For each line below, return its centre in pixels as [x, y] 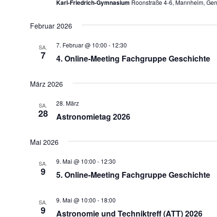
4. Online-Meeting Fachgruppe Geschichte [133, 58]
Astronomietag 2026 [93, 116]
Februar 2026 [51, 26]
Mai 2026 [44, 142]
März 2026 [46, 84]
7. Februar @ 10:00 [81, 45]
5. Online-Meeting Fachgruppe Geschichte [133, 175]
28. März [67, 103]
